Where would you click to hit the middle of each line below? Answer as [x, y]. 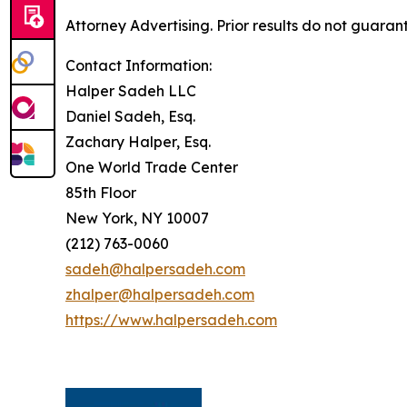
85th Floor [101, 193]
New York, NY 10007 [137, 218]
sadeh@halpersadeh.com [155, 269]
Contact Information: [139, 65]
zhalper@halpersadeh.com [160, 294]
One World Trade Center [152, 167]
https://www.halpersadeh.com [171, 320]
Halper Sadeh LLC [131, 91]
